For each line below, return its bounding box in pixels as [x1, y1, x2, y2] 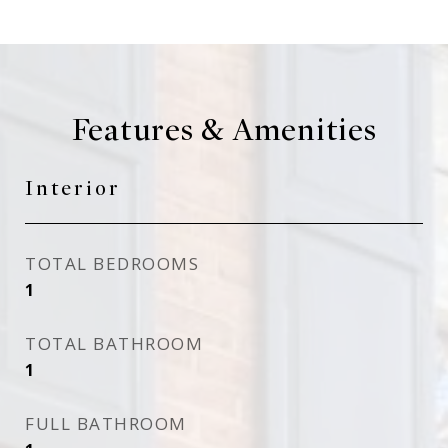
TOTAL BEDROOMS [25, 252, 199, 275]
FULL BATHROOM [25, 412, 187, 435]
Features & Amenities [71, 111, 377, 149]
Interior [25, 176, 121, 201]
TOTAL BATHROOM [25, 332, 203, 355]
